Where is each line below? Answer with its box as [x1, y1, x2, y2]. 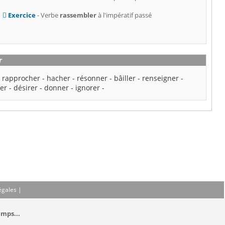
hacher [47, 73, 71, 83]
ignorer [75, 83, 100, 93]
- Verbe [35, 11, 60, 20]
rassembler [59, 11, 96, 20]
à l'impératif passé [96, 11, 152, 20]
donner [44, 83, 69, 93]
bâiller [114, 73, 136, 83]
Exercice [8, 11, 36, 20]
